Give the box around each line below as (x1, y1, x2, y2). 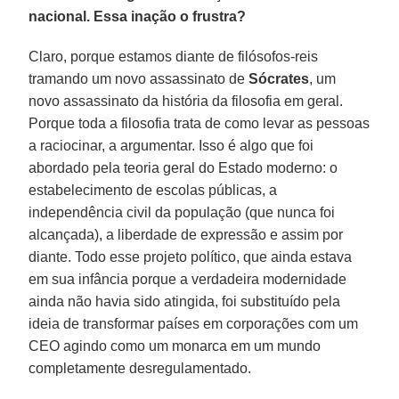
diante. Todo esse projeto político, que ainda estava (28, 248, 353, 265)
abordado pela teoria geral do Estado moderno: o (28, 159, 338, 175)
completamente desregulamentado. (28, 360, 252, 376)
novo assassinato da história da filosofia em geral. (28, 93, 344, 109)
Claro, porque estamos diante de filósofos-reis (28, 48, 319, 64)
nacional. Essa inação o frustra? (28, 8, 247, 24)
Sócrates (248, 70, 310, 86)
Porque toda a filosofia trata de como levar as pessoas (28, 115, 370, 131)
